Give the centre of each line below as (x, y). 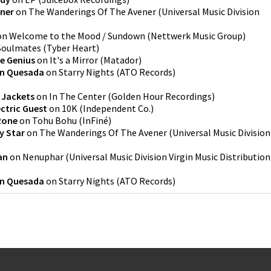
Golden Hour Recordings (162, 96)
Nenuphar (43, 157)
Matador (121, 60)
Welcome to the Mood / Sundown (77, 36)
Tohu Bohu (54, 120)
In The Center (77, 96)
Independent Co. (117, 108)
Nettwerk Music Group (197, 36)
